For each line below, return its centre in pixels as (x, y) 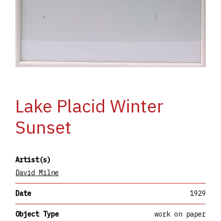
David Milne (37, 172)
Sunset (44, 127)
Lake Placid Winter (90, 106)
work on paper (180, 214)
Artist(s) (33, 160)
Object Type (37, 214)
